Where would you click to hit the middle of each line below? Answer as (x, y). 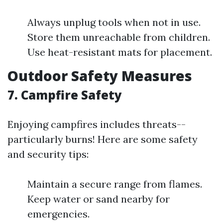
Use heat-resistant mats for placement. (120, 52)
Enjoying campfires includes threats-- (97, 124)
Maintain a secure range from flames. (115, 184)
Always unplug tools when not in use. (114, 22)
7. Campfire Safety (65, 95)
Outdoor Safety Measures (100, 76)
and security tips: (48, 154)
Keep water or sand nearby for (99, 199)
